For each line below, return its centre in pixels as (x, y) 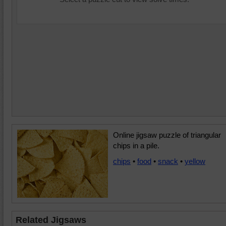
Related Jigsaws (51, 220)
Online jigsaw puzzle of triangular (167, 135)
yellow (195, 161)
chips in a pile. (136, 146)
